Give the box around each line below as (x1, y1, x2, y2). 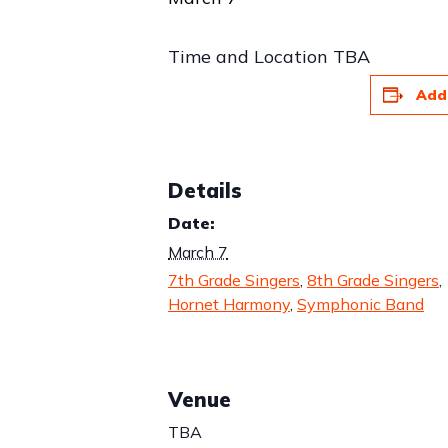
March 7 (168, 242, 228, 262)
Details (168, 178, 242, 203)
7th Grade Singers (168, 270, 300, 290)
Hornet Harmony (168, 294, 290, 314)
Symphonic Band (297, 294, 424, 314)
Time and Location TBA (168, 45, 370, 68)
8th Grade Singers (307, 270, 439, 290)
